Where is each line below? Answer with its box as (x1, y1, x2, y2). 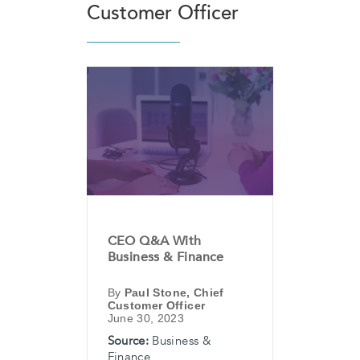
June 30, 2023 (107, 312, 185, 325)
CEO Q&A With (107, 232, 202, 251)
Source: (107, 333, 149, 350)
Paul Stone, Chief (124, 286, 224, 300)
